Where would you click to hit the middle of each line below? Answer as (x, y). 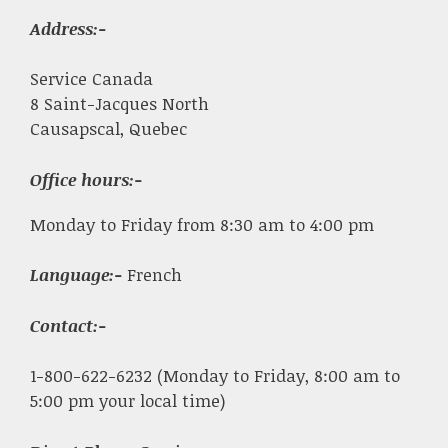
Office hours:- (86, 179)
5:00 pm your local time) (127, 401)
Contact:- (68, 325)
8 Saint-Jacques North (119, 104)
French (154, 275)
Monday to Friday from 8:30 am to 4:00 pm (202, 224)
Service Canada (91, 79)
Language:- (78, 275)
